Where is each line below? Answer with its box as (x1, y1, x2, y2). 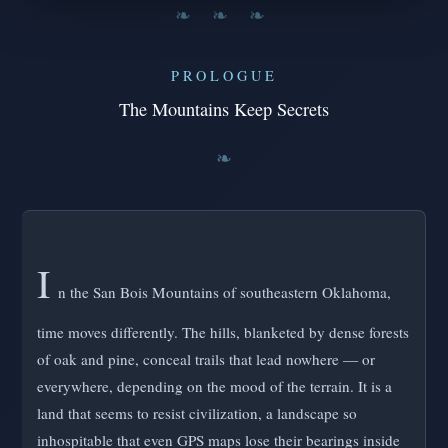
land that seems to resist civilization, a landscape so (37, 402, 357, 423)
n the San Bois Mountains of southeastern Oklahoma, (58, 281, 391, 302)
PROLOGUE (170, 66, 278, 86)
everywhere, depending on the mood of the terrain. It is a (37, 375, 392, 396)
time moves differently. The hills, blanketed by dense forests (37, 321, 409, 342)
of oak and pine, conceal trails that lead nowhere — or (37, 348, 375, 369)
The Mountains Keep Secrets (119, 97, 329, 122)
